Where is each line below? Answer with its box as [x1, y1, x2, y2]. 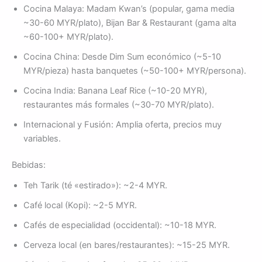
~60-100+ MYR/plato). [23, 31, 113, 42]
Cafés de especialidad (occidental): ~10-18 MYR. [23, 219, 216, 230]
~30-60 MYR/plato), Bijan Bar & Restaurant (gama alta [23, 17, 236, 28]
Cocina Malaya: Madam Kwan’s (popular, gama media [23, 3, 235, 14]
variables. [23, 133, 61, 144]
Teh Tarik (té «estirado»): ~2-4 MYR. [23, 180, 167, 191]
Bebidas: [12, 160, 46, 171]
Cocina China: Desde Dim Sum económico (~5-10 [23, 51, 221, 62]
